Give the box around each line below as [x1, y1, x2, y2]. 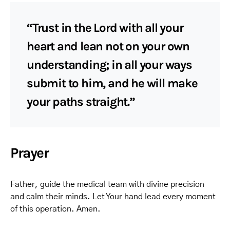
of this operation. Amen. [10, 205, 101, 213]
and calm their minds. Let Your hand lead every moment [10, 193, 216, 201]
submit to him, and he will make [27, 76, 198, 90]
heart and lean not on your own [27, 39, 189, 53]
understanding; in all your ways [27, 57, 192, 72]
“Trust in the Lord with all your [27, 21, 183, 35]
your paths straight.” [27, 94, 135, 109]
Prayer [10, 144, 49, 161]
